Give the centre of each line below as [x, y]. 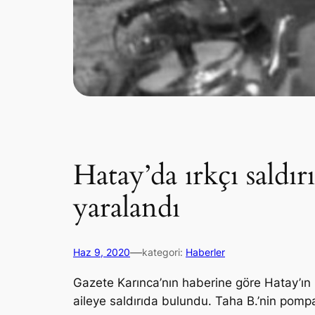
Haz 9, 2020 [102, 252]
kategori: [164, 252]
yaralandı [127, 208]
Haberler [205, 252]
